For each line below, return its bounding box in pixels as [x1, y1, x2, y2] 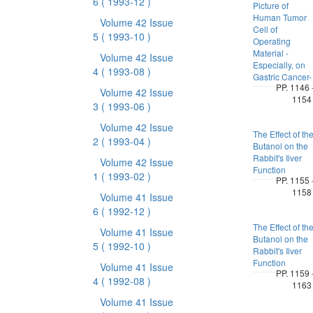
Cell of [252, 23, 277, 35]
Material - [252, 47, 289, 59]
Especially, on [252, 59, 305, 71]
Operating [252, 35, 291, 47]
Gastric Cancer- [252, 71, 312, 82]
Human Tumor [252, 11, 307, 23]
